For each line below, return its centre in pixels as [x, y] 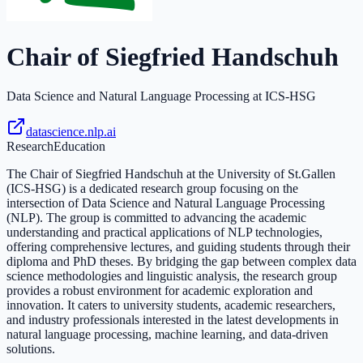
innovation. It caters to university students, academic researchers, [171, 305]
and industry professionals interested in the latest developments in [173, 320]
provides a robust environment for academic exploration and [160, 291]
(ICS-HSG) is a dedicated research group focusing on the [152, 189]
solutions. [31, 349]
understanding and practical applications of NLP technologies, [164, 233]
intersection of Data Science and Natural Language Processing [166, 203]
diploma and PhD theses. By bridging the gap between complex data [181, 262]
